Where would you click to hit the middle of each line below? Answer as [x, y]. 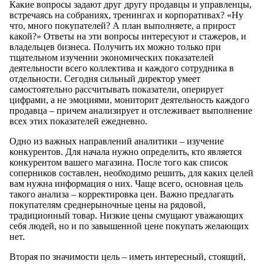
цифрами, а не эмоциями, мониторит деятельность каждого [129, 100]
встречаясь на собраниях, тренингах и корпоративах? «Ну [126, 15]
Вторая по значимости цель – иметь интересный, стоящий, [128, 257]
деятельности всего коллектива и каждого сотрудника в [122, 68]
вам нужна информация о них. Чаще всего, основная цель [126, 184]
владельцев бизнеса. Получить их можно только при [115, 47]
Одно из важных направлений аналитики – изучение [117, 141]
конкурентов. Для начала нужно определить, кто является [126, 152]
